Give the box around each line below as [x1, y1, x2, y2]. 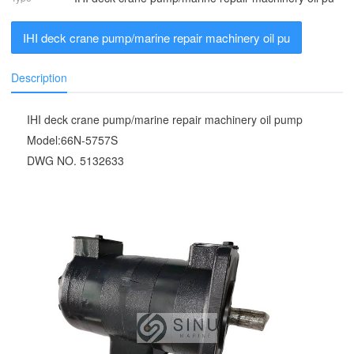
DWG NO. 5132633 [27, 153, 125, 169]
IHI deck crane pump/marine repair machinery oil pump [27, 111, 307, 128]
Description [11, 70, 68, 86]
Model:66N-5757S [27, 132, 122, 149]
